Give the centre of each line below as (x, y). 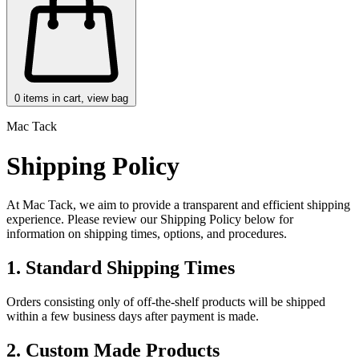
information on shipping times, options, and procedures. (147, 234)
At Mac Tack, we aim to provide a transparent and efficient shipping (178, 205)
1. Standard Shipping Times (121, 268)
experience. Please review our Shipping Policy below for (150, 220)
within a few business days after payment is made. (133, 317)
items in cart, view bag (76, 99)
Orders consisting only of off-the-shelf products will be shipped (166, 302)
